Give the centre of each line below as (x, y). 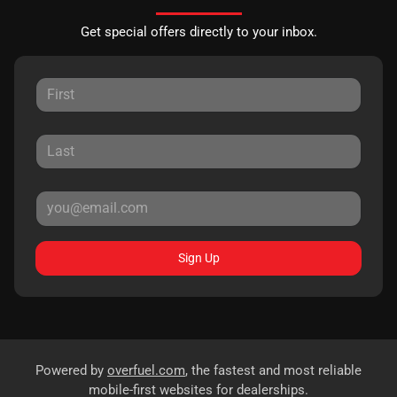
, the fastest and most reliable (273, 370)
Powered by (71, 370)
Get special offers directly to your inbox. (198, 31)
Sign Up (198, 257)
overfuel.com (146, 370)
